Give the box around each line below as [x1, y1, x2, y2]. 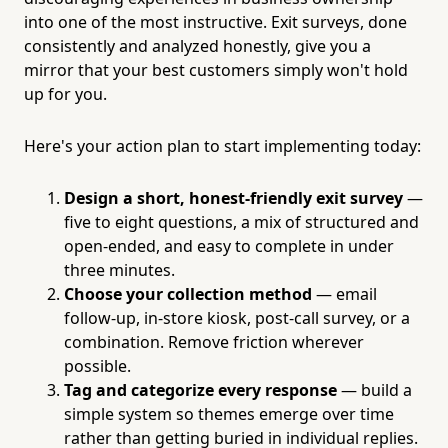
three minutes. [64, 258, 175, 281]
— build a [337, 378, 412, 401]
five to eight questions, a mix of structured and [64, 210, 419, 233]
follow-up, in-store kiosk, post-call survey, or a [64, 306, 410, 329]
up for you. [24, 82, 107, 105]
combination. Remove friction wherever [64, 330, 364, 353]
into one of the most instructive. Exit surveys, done [24, 10, 407, 33]
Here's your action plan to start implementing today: [24, 134, 421, 157]
